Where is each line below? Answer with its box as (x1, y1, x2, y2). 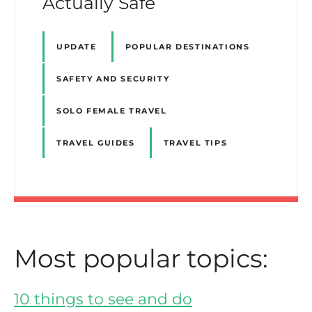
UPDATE (56, 41, 97, 52)
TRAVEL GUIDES (56, 138, 135, 148)
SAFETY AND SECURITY (56, 73, 170, 84)
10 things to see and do (14, 289, 192, 309)
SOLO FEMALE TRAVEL (56, 106, 167, 116)
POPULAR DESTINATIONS (125, 41, 250, 52)
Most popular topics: (14, 242, 268, 274)
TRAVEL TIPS (163, 138, 228, 148)
